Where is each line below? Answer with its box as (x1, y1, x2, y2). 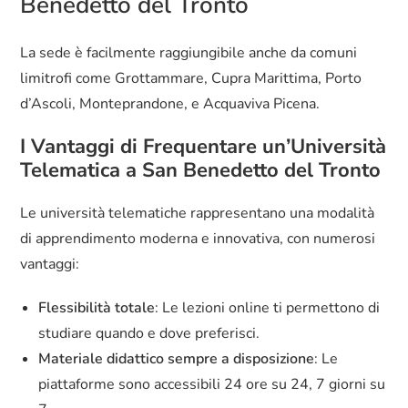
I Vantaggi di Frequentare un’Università (20, 133, 387, 161)
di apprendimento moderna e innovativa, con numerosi (20, 229, 376, 250)
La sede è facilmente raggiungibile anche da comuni (20, 43, 358, 64)
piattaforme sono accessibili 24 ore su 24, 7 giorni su (38, 374, 386, 395)
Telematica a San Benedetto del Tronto (20, 157, 382, 185)
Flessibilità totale (38, 298, 156, 319)
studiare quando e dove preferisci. (38, 323, 260, 344)
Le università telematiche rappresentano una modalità (20, 203, 375, 224)
